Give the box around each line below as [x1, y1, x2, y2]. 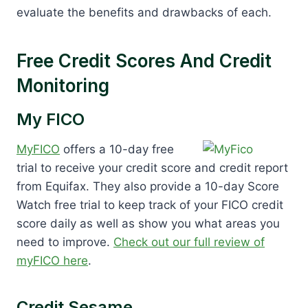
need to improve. [16, 234, 113, 249]
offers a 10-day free [60, 142, 174, 156]
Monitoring [16, 74, 109, 96]
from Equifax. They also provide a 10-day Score [16, 179, 279, 193]
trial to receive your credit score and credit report [16, 160, 288, 175]
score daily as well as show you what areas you [16, 216, 280, 230]
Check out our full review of [113, 234, 265, 249]
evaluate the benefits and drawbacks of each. [16, 5, 272, 19]
